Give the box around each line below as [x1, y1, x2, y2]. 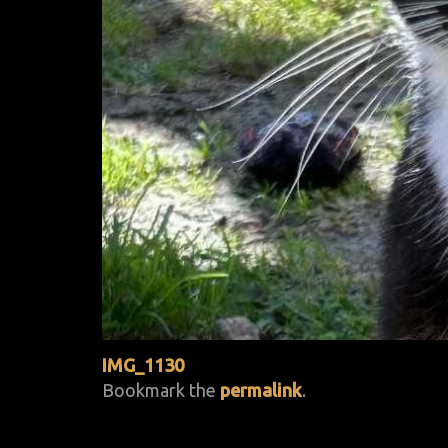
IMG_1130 [102, 354, 184, 375]
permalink [220, 379, 302, 400]
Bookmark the [102, 379, 220, 400]
